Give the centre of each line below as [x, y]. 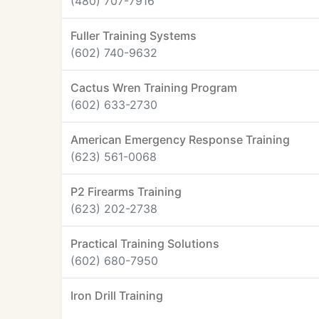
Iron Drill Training [117, 296]
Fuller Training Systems [134, 36]
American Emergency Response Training [180, 140]
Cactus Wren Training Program [154, 88]
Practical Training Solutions [145, 244]
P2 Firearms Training [126, 192]
